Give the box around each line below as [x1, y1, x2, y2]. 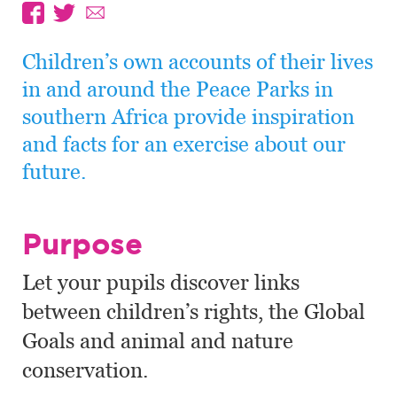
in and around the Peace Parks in [22, 76, 333, 102]
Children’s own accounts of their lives [22, 49, 373, 74]
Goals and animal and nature [22, 328, 293, 354]
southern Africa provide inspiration [22, 104, 354, 129]
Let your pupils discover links [22, 269, 300, 295]
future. [22, 159, 86, 184]
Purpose [22, 229, 143, 260]
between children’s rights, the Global [22, 299, 365, 324]
